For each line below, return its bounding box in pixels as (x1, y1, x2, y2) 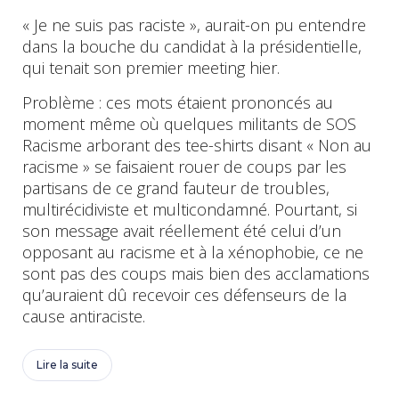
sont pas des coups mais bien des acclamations (22, 262, 370, 284)
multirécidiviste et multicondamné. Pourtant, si (22, 198, 357, 220)
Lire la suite (37, 357, 98, 371)
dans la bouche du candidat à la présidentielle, (22, 35, 362, 57)
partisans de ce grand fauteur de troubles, (22, 176, 330, 199)
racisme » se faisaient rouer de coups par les (22, 155, 346, 177)
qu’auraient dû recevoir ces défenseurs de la (22, 283, 346, 305)
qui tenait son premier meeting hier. (22, 56, 280, 78)
